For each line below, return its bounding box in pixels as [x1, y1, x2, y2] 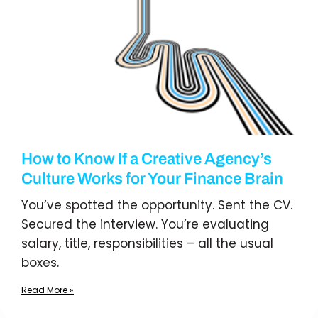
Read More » [21, 284, 74, 296]
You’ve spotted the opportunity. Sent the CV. [21, 197, 292, 214]
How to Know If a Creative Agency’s [21, 150, 272, 168]
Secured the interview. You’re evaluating [21, 216, 269, 233]
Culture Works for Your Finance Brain [21, 170, 283, 187]
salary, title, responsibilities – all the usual [21, 235, 273, 252]
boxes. [21, 254, 59, 271]
